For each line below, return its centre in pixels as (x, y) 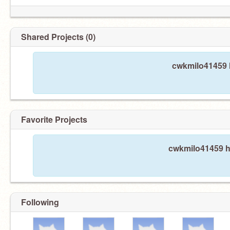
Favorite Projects (54, 119)
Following (40, 202)
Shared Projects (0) (58, 37)
